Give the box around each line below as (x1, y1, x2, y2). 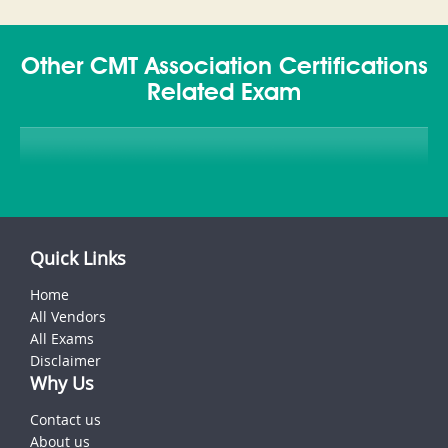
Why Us (30, 371, 94, 396)
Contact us (30, 410, 101, 430)
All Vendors (30, 307, 106, 327)
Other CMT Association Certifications (20, 56, 428, 81)
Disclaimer (30, 351, 101, 371)
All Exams (30, 329, 94, 349)
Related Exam (147, 82, 301, 107)
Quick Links (30, 246, 126, 271)
